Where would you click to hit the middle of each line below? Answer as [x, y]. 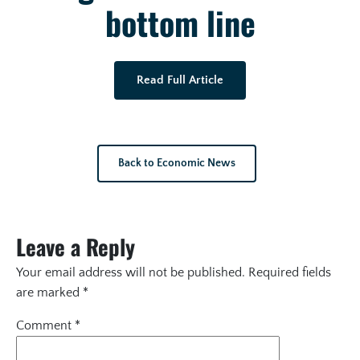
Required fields [290, 273]
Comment [45, 326]
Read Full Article [180, 80]
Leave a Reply [76, 247]
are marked [49, 293]
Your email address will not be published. [131, 273]
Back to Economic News [177, 164]
